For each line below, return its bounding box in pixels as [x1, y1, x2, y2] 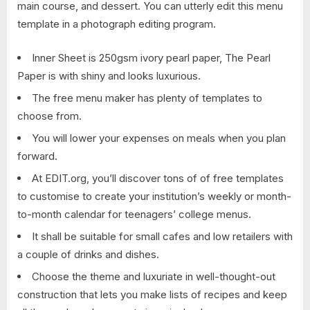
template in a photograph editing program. [17, 17, 216, 31]
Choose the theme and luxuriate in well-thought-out [32, 269, 275, 283]
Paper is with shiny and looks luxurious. [17, 69, 201, 82]
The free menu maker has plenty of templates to [32, 91, 262, 104]
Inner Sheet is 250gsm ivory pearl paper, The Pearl [32, 51, 271, 64]
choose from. [17, 109, 82, 122]
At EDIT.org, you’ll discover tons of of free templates [32, 171, 284, 185]
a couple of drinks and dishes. [17, 247, 159, 261]
